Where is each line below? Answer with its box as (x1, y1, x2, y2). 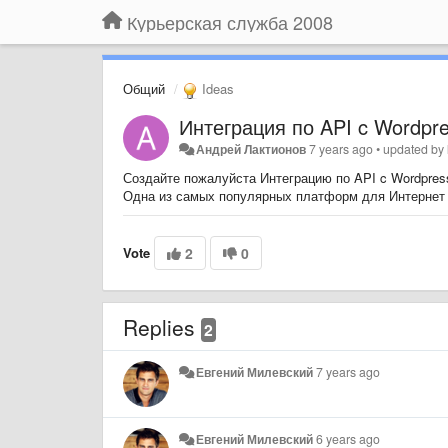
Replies (123, 311, 201, 342)
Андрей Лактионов (196, 139, 307, 158)
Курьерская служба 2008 (127, 9, 333, 35)
